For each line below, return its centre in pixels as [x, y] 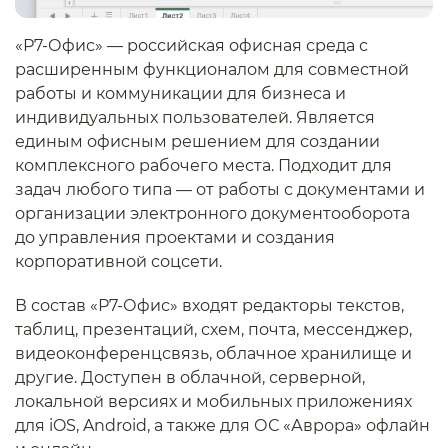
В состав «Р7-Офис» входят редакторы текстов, [209, 305]
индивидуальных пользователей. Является [195, 117]
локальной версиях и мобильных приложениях [213, 401]
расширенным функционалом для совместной [212, 69]
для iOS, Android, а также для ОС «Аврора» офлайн [222, 425]
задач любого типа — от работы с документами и [220, 189]
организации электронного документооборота [212, 213]
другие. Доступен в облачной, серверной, [190, 377]
